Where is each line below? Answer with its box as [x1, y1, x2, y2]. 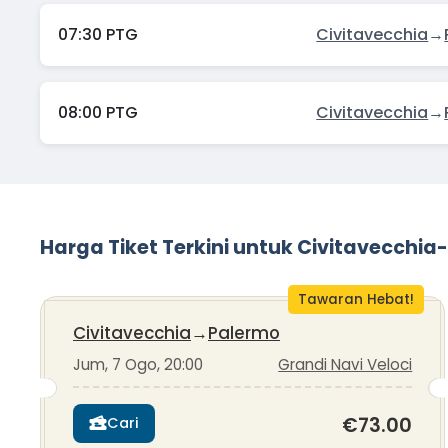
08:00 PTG [57, 101, 138, 125]
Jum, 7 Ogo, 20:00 [73, 354, 203, 376]
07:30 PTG [57, 22, 138, 46]
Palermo [208, 321, 280, 346]
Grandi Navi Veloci [278, 354, 413, 376]
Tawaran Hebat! [297, 290, 414, 310]
